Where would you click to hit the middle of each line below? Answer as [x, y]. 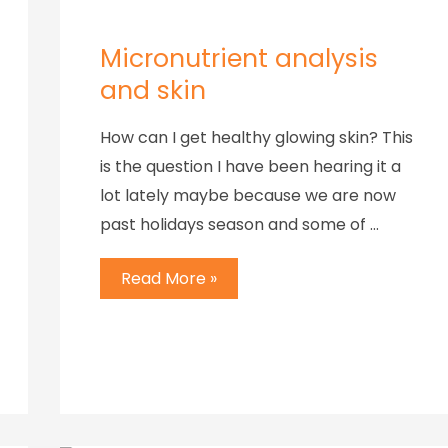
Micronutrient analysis [239, 58]
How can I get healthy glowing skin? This [256, 137]
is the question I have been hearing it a [250, 166]
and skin [153, 90]
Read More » [169, 279]
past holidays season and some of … [239, 224]
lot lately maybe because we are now [248, 195]
